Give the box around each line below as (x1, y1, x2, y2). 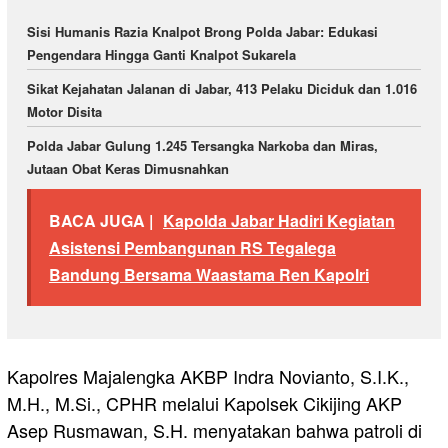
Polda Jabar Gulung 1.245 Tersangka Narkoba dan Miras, (27, 135, 378, 155)
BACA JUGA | (49, 209, 153, 233)
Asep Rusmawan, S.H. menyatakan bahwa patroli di (7, 417, 422, 444)
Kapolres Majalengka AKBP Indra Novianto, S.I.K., (7, 363, 409, 390)
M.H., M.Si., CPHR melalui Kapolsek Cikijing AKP (7, 390, 402, 417)
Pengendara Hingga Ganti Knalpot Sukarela (27, 44, 296, 64)
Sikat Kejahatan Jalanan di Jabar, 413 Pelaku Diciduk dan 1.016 (27, 78, 417, 98)
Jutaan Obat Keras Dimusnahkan (27, 158, 229, 178)
